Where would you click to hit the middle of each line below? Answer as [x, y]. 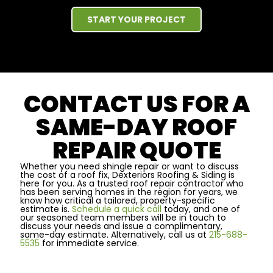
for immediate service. [89, 243]
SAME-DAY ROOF [136, 127]
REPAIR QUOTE [136, 150]
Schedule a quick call [117, 209]
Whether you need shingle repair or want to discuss [129, 166]
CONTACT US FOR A [136, 104]
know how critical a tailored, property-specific [118, 200]
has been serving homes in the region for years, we [129, 192]
